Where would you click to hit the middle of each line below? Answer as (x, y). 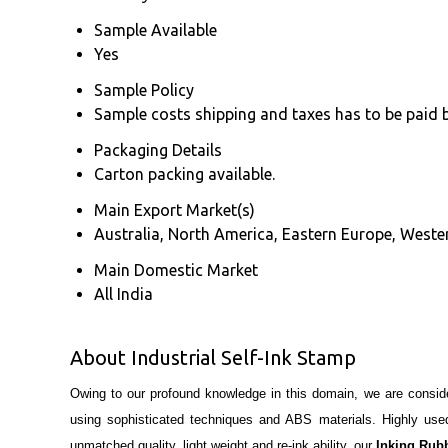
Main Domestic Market (176, 269)
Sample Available (155, 29)
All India (123, 293)
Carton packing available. (184, 173)
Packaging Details (158, 149)
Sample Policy (144, 89)
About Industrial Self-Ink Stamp (213, 357)
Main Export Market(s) (174, 209)
